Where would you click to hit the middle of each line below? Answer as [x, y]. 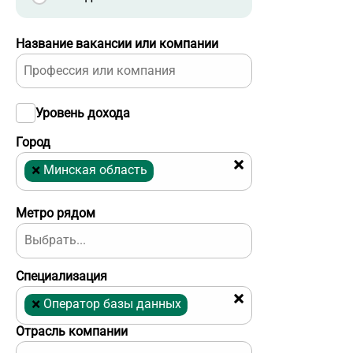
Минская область [95, 169]
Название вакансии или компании [117, 44]
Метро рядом [56, 214]
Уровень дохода [83, 113]
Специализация [61, 277]
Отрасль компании [72, 332]
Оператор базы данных [112, 303]
